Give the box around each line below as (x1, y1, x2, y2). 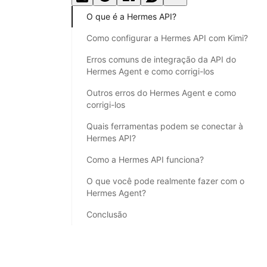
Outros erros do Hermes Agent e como (86, 87, 236, 98)
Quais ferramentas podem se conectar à (86, 120, 243, 131)
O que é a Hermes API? (86, 11, 176, 21)
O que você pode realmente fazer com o (86, 175, 244, 186)
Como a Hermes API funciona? (86, 154, 204, 164)
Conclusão (86, 209, 127, 219)
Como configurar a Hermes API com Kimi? (86, 32, 248, 43)
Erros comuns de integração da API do (86, 54, 236, 64)
